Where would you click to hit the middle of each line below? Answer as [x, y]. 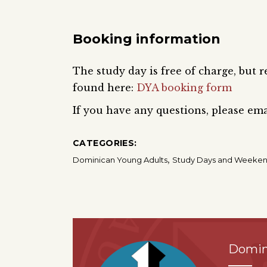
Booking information [147, 39]
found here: [105, 87]
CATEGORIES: [105, 143]
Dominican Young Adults [120, 159]
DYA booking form [184, 87]
